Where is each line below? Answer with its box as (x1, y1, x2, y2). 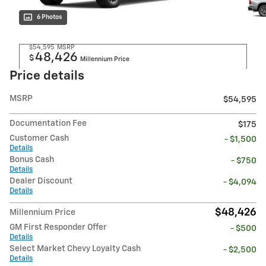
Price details (9, 70, 84, 83)
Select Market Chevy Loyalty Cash (9, 245, 141, 254)
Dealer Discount (9, 177, 72, 186)
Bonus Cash (9, 156, 54, 164)
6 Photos (37, 14, 62, 21)
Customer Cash (9, 134, 69, 143)
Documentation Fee (9, 119, 87, 128)
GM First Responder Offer (9, 223, 107, 232)
